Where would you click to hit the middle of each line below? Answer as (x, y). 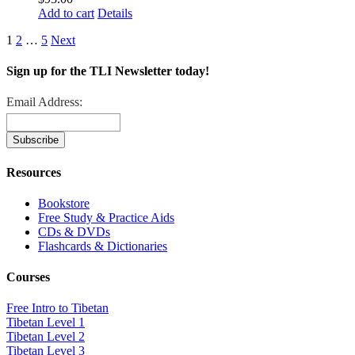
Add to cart (66, 13)
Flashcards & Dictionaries (103, 246)
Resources (34, 172)
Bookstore (64, 203)
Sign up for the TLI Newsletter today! (108, 71)
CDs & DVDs (74, 231)
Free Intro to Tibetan (57, 308)
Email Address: (44, 102)
